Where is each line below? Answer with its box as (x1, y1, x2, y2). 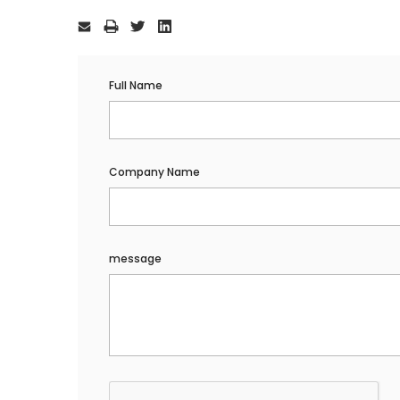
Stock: (78, 9, 111, 25)
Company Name (109, 164, 200, 180)
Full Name (109, 78, 162, 94)
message (109, 251, 162, 267)
